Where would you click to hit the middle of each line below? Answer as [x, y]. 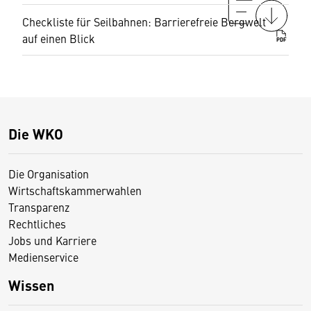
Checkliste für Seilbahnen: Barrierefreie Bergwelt [144, 22]
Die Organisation [49, 174]
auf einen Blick [59, 38]
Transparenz [39, 207]
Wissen [31, 285]
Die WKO [36, 134]
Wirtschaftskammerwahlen [75, 190]
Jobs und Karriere [52, 240]
